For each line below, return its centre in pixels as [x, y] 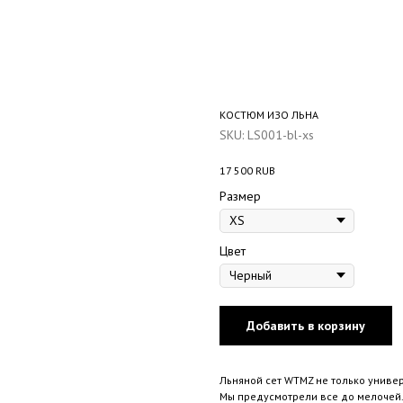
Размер [240, 196]
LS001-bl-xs [281, 135]
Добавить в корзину [306, 325]
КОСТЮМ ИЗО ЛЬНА [269, 115]
